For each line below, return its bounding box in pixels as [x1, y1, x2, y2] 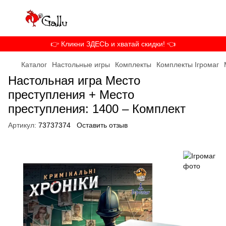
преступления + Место [8, 88, 134, 101]
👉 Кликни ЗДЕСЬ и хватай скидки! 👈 [50, 40, 176, 48]
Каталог [21, 61, 47, 69]
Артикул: [8, 121, 36, 129]
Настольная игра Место [8, 74, 140, 87]
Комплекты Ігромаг [156, 61, 219, 69]
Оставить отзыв [77, 121, 128, 129]
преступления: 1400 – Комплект [8, 102, 186, 116]
